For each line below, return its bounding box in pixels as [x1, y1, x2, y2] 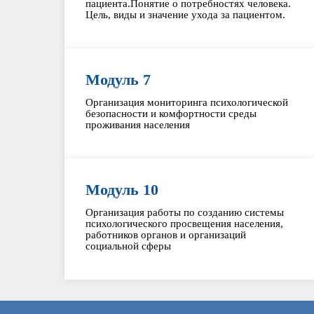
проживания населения [86, 119, 190, 130]
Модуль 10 [86, 181, 158, 198]
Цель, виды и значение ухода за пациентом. [86, 9, 285, 20]
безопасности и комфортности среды [86, 108, 257, 119]
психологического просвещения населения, [86, 218, 283, 229]
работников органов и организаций [86, 229, 246, 240]
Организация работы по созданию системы [86, 207, 284, 218]
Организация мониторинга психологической [86, 97, 288, 108]
